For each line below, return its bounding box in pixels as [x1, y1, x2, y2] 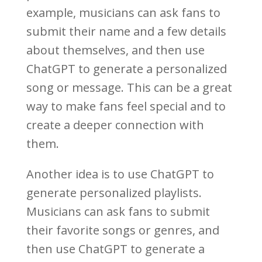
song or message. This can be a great [26, 80, 232, 96]
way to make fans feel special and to [26, 98, 226, 115]
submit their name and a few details [26, 23, 226, 40]
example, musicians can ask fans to [26, 5, 220, 21]
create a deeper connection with [26, 117, 204, 133]
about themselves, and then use [26, 42, 205, 58]
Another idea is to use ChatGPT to [26, 166, 214, 182]
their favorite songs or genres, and [26, 222, 219, 239]
